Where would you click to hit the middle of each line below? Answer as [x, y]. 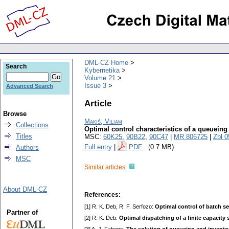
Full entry [98, 147]
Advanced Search [30, 86]
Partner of [22, 212]
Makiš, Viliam [103, 122]
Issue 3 [95, 85]
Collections [32, 125]
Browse [15, 114]
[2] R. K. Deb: [102, 218]
